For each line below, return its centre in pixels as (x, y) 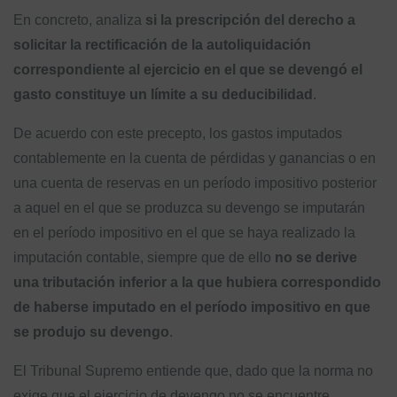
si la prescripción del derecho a (250, 20)
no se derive (316, 257)
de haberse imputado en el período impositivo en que (192, 307)
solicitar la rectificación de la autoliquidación (162, 45)
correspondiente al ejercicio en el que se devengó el (188, 70)
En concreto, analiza (79, 20)
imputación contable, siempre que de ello (144, 257)
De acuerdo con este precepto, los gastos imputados (178, 133)
